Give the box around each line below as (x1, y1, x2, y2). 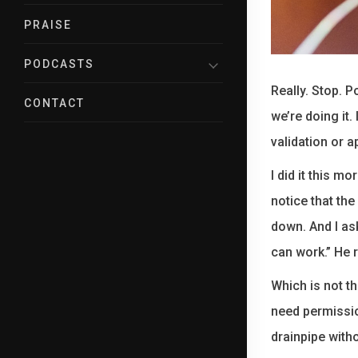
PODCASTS (24, 57, 94, 70)
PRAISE (24, 18, 72, 31)
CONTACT (24, 96, 85, 109)
